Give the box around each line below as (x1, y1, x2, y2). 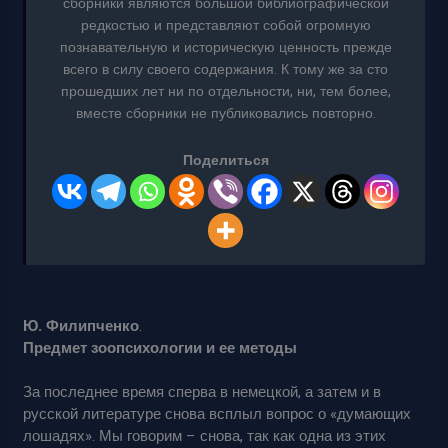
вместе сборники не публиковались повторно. (75, 103, 376, 125)
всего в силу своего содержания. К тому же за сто (63, 59, 388, 81)
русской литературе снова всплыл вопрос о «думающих (23, 403, 412, 426)
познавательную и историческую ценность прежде (59, 37, 392, 59)
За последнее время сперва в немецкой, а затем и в (23, 381, 382, 404)
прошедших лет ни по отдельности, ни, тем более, (60, 81, 391, 103)
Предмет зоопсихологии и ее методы (23, 336, 298, 359)
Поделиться (182, 149, 269, 171)
